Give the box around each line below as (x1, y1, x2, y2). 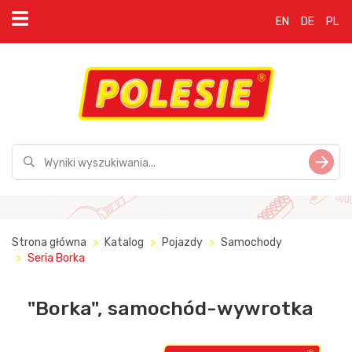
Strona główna (12, 236, 86, 249)
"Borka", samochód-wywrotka (27, 297, 313, 320)
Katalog (104, 236, 144, 249)
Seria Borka (27, 251, 85, 265)
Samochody (221, 236, 282, 249)
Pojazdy (162, 236, 203, 249)
